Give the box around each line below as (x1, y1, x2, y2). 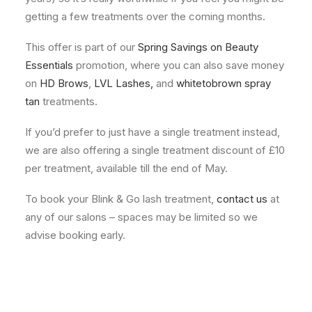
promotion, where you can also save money (73, 58, 284, 72)
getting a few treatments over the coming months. (25, 10, 265, 23)
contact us (217, 192, 267, 205)
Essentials (25, 58, 73, 72)
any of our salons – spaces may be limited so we (25, 210, 258, 224)
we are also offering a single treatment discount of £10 (25, 143, 285, 157)
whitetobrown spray (176, 77, 271, 90)
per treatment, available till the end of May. (25, 162, 228, 175)
